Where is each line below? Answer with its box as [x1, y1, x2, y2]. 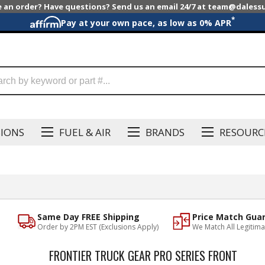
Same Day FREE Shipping [37, 211, 140, 223]
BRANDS [146, 125, 185, 139]
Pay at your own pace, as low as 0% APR [61, 17, 231, 28]
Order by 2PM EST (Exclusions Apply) [37, 222, 159, 232]
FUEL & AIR [59, 125, 111, 139]
